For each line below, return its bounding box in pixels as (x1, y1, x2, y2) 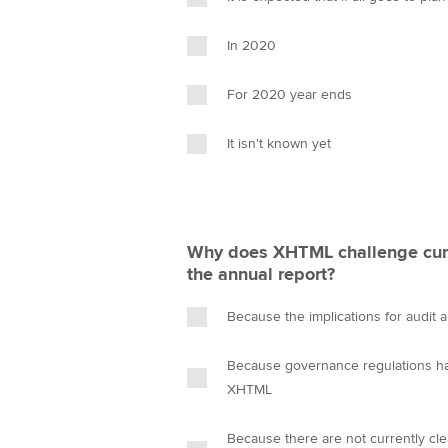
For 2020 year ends (227, 86, 352, 103)
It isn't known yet (227, 135, 331, 152)
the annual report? (187, 263, 335, 285)
